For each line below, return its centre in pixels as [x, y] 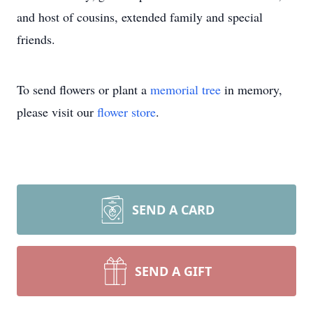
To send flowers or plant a [83, 89]
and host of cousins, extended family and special [140, 17]
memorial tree [185, 89]
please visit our [57, 112]
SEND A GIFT [173, 271]
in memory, [252, 89]
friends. [36, 39]
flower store [126, 112]
